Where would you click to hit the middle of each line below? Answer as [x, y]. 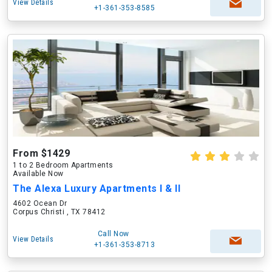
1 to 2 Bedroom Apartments [63, 165]
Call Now [113, 234]
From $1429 [41, 153]
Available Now [38, 174]
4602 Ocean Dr [40, 203]
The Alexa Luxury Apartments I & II [97, 189]
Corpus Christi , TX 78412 [59, 212]
